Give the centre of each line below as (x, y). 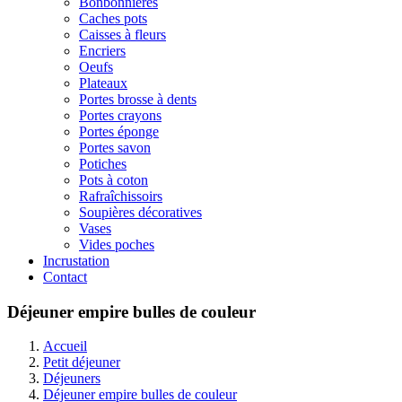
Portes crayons (120, 115)
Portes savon (115, 148)
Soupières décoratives (140, 212)
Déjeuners (72, 379)
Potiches (103, 164)
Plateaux (103, 83)
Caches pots (113, 18)
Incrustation (76, 261)
